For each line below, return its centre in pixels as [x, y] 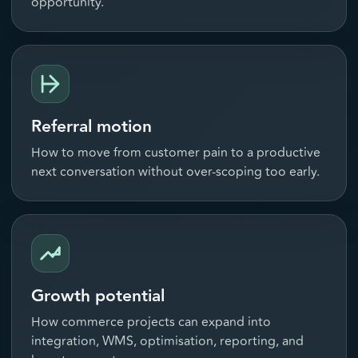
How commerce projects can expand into [151, 322]
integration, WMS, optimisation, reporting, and [167, 342]
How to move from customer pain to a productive [176, 153]
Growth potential [98, 296]
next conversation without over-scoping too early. [175, 172]
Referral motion [91, 127]
